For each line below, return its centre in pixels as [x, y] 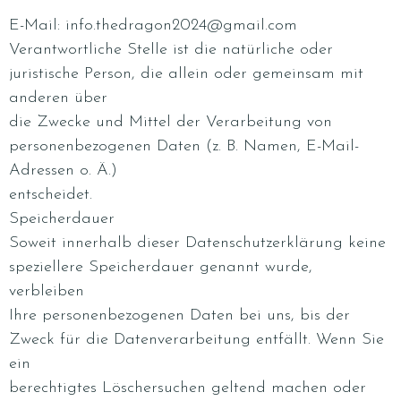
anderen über [58, 98]
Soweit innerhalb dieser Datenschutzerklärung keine [197, 243]
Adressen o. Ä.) [63, 171]
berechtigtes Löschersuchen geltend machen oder [188, 388]
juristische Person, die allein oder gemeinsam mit [186, 74]
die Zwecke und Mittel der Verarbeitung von [171, 122]
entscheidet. [51, 195]
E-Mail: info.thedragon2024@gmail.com [153, 26]
